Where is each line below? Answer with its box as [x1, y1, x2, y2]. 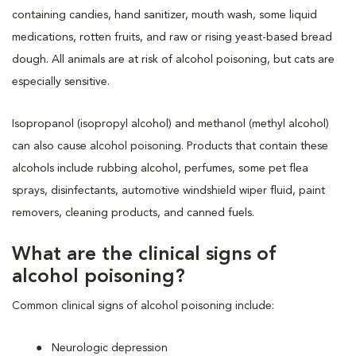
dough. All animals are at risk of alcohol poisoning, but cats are [12, 53, 335, 65]
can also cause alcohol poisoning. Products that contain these [12, 140, 328, 152]
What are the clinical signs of [12, 245, 277, 265]
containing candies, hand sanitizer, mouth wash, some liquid [12, 9, 317, 21]
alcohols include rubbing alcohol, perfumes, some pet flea [12, 162, 308, 174]
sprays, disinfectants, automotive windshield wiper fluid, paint [12, 184, 325, 196]
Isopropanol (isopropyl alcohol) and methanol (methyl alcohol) [12, 118, 329, 130]
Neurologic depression [52, 342, 168, 354]
